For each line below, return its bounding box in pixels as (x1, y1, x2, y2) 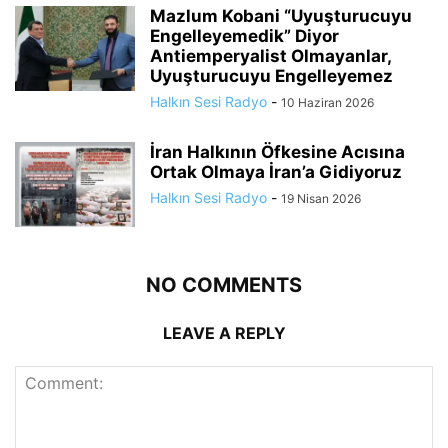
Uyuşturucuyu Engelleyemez (150, 66, 393, 86)
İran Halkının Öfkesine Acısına (150, 142, 405, 162)
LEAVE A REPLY (162, 323, 286, 343)
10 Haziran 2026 (281, 95, 374, 110)
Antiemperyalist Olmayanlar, (150, 46, 391, 66)
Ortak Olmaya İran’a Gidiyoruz (150, 162, 402, 182)
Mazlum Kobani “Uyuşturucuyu (150, 6, 412, 26)
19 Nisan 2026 (281, 191, 361, 206)
